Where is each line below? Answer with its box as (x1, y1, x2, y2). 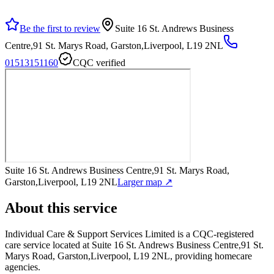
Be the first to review (20, 23, 100, 34)
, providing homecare (170, 250, 252, 261)
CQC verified (73, 57, 125, 68)
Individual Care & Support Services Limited (5, 228, 175, 239)
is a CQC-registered (175, 228, 254, 239)
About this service (5, 199, 117, 216)
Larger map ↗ (117, 176, 172, 187)
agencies (5, 261, 38, 272)
